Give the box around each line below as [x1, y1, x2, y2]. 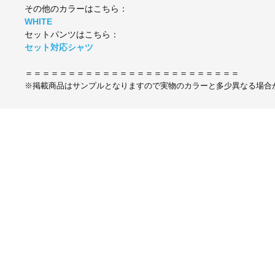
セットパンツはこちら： [24, 29, 119, 40]
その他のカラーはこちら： [24, 4, 128, 14]
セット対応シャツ [24, 42, 93, 53]
